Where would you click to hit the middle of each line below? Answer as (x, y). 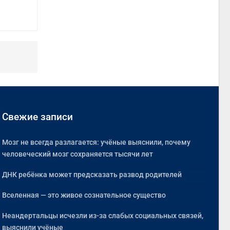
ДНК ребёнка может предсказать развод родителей (92, 175)
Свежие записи (38, 117)
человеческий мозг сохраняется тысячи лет (78, 154)
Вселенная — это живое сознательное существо (84, 195)
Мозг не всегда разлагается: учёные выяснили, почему (97, 142)
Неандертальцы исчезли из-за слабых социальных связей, (103, 216)
